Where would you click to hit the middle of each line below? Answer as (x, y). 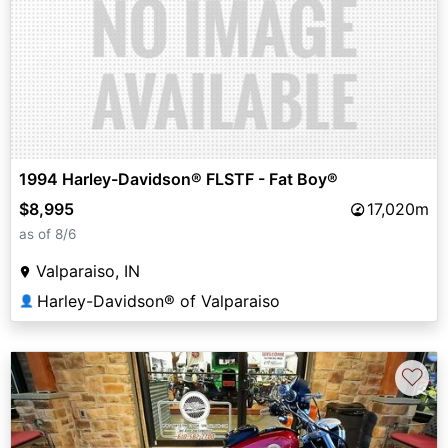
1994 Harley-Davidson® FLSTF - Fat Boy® (178, 179)
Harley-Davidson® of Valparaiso (158, 301)
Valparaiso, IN (88, 271)
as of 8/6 (47, 234)
